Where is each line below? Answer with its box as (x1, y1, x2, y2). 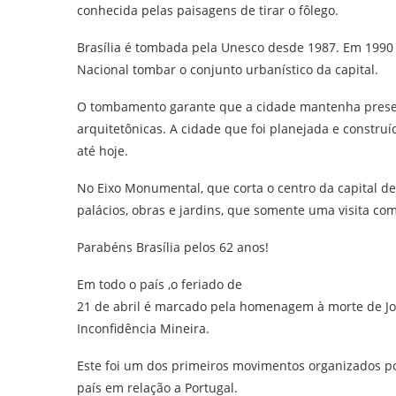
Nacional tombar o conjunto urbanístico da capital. (77, 60, 378, 78)
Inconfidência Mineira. (77, 319, 209, 337)
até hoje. (77, 141, 128, 159)
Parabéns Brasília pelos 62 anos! (77, 238, 269, 255)
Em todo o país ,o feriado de (77, 275, 242, 293)
